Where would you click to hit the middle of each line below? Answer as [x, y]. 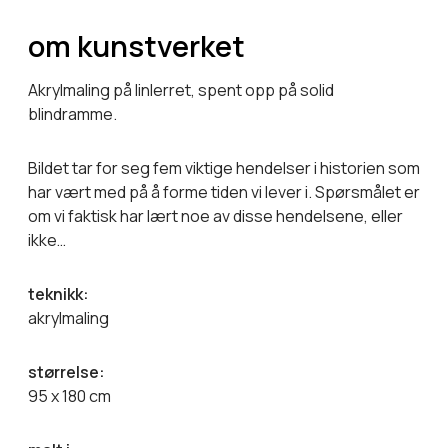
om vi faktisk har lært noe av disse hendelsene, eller [215, 215]
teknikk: [58, 293]
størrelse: [66, 371]
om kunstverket [136, 45]
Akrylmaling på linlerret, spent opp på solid [181, 89]
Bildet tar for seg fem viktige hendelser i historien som [224, 167]
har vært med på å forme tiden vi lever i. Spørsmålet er [224, 191]
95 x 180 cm [69, 395]
